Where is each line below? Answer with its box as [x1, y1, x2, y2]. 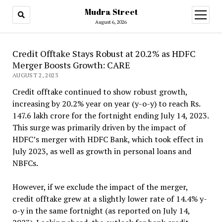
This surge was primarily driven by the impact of [12, 122, 186, 133]
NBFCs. [12, 158, 38, 168]
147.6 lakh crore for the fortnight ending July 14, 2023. [12, 110, 209, 121]
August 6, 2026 [95, 19, 127, 25]
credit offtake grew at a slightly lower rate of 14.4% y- [12, 193, 207, 204]
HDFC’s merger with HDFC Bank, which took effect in [12, 134, 203, 145]
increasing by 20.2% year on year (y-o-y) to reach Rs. [12, 98, 200, 109]
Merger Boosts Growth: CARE [12, 59, 130, 71]
